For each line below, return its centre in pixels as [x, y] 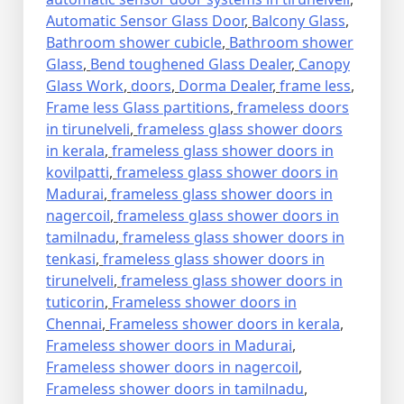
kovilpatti [78, 173]
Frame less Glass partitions [138, 108]
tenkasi [71, 259]
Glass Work [85, 86]
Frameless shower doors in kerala [225, 324]
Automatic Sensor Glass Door [145, 21]
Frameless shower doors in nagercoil [172, 367]
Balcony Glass [298, 21]
